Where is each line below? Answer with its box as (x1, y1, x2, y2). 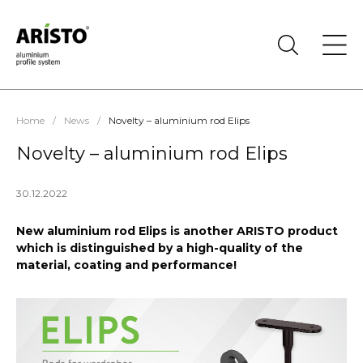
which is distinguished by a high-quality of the (16, 241, 303, 255)
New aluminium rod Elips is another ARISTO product (16, 224, 338, 238)
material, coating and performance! (16, 258, 237, 272)
